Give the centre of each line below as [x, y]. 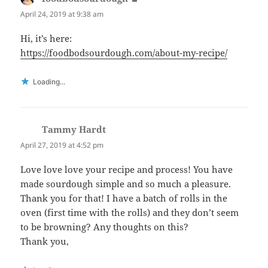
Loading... [49, 82]
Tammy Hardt [74, 130]
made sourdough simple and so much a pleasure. [126, 184]
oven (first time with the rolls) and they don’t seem [130, 213]
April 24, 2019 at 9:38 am [62, 14]
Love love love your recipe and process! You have [127, 170]
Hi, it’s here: [46, 39]
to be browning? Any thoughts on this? [105, 227]
